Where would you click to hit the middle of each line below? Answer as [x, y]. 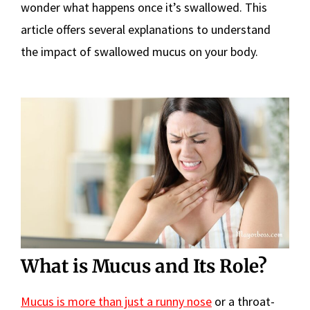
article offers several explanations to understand [146, 29]
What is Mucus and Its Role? [144, 266]
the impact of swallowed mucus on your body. [139, 52]
